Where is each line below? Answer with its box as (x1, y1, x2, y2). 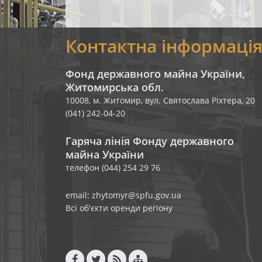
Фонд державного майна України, (65, 67, 245, 81)
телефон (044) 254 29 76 (65, 162, 160, 173)
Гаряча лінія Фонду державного (65, 134, 234, 148)
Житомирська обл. (65, 80, 164, 94)
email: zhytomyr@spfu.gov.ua (65, 189, 181, 201)
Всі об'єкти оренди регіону (65, 202, 173, 213)
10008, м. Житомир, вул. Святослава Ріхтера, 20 (65, 95, 255, 106)
